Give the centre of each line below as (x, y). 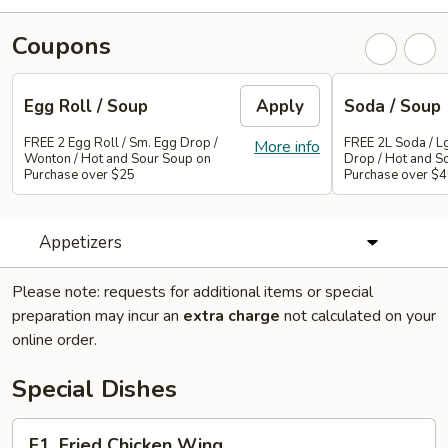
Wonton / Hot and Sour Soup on (117, 159)
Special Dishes (94, 389)
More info (287, 147)
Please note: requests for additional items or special (192, 292)
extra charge (231, 316)
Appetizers (80, 242)
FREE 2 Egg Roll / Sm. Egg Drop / (121, 143)
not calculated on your (358, 316)
